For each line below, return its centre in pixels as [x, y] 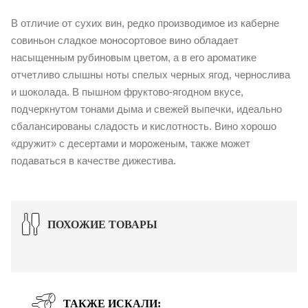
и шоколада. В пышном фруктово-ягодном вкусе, [127, 91]
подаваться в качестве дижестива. [93, 160]
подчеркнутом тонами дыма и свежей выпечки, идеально [146, 109]
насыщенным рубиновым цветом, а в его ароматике [134, 57]
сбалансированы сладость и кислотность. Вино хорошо [144, 126]
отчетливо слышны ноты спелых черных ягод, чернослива [151, 74]
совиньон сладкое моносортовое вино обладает [125, 40]
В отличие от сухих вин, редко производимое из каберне [145, 23]
